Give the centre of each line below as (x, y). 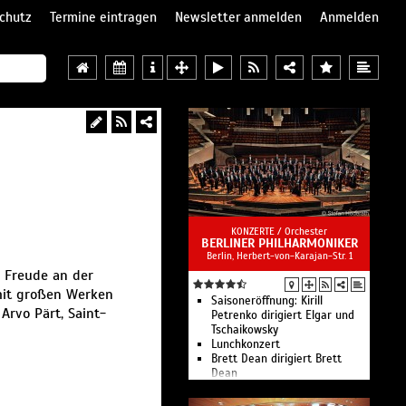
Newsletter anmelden (238, 17)
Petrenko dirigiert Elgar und (283, 315)
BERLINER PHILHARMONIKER (279, 243)
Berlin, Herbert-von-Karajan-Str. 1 (279, 256)
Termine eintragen (103, 17)
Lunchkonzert (246, 344)
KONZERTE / (258, 231)
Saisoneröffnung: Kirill (267, 301)
